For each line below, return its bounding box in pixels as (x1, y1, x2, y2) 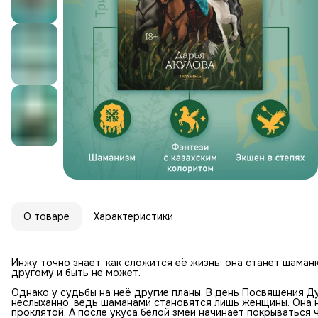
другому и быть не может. (11, 265, 141, 279)
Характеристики (94, 209, 173, 223)
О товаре (23, 209, 70, 223)
